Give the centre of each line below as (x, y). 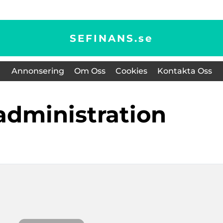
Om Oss (90, 71)
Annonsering (38, 71)
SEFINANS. (104, 38)
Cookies (131, 71)
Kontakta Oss (184, 71)
